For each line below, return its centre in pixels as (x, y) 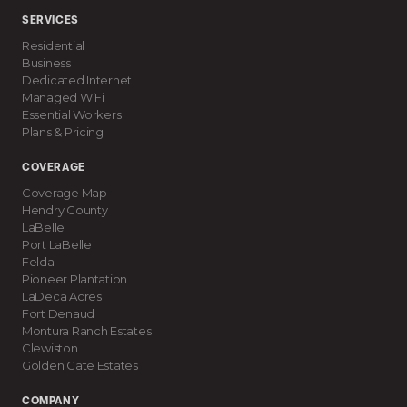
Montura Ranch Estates (87, 331)
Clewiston (50, 348)
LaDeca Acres (62, 296)
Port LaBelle (57, 244)
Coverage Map (65, 193)
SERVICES (50, 21)
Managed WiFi (63, 97)
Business (46, 63)
